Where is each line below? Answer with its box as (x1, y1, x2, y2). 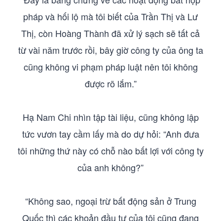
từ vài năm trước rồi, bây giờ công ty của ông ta (18, 43, 203, 56)
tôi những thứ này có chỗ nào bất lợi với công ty (17, 144, 204, 157)
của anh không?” (77, 161, 144, 174)
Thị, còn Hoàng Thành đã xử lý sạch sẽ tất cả (21, 27, 200, 39)
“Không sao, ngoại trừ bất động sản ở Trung (25, 194, 196, 207)
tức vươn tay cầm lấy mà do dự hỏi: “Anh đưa (22, 127, 199, 140)
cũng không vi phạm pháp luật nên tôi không (23, 60, 198, 73)
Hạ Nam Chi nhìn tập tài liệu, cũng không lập (22, 110, 199, 123)
